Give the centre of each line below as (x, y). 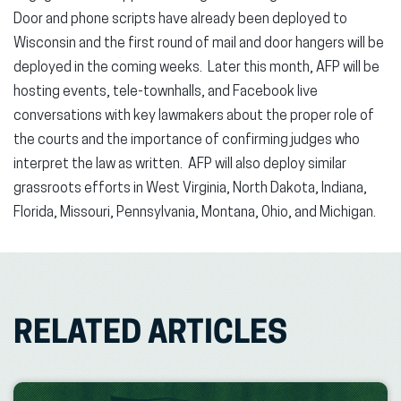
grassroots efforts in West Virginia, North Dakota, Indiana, (190, 189)
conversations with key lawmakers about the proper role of (194, 116)
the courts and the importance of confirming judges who (187, 141)
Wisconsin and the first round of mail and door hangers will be (199, 44)
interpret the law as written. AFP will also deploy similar (180, 165)
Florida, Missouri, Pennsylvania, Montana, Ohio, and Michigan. (195, 213)
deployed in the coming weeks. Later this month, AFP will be (196, 68)
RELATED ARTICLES (150, 335)
